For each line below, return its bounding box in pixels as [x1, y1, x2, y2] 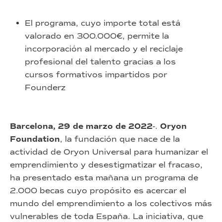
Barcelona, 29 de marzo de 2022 [10, 121, 153, 131]
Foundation [10, 134, 60, 144]
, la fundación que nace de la [60, 134, 180, 144]
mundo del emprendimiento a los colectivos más [10, 198, 212, 208]
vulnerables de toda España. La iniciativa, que [10, 211, 203, 221]
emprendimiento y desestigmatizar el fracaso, [10, 160, 203, 169]
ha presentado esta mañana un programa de [10, 172, 198, 182]
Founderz [25, 82, 65, 92]
